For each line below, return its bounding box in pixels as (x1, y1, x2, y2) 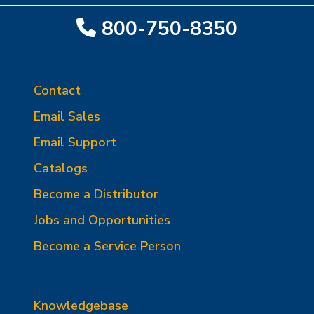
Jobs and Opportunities (34, 211, 170, 228)
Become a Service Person (34, 237, 181, 254)
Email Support (34, 133, 116, 151)
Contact (34, 81, 81, 99)
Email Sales (34, 107, 100, 125)
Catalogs (34, 159, 88, 177)
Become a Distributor (34, 185, 158, 203)
